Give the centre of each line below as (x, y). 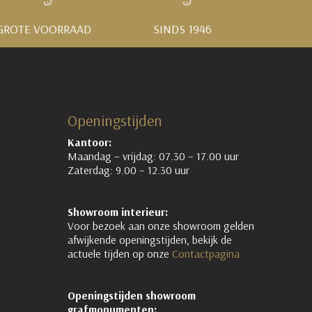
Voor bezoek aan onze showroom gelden (161, 225)
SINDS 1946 (182, 29)
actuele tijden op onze (119, 253)
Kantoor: (89, 142)
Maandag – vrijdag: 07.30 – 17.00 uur (153, 156)
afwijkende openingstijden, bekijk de (149, 239)
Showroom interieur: (117, 211)
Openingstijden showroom (131, 295)
